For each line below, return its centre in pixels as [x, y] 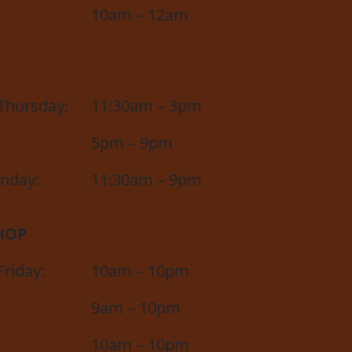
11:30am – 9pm [147, 179]
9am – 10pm [136, 307]
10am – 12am [140, 14]
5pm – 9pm [132, 142]
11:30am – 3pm [147, 105]
